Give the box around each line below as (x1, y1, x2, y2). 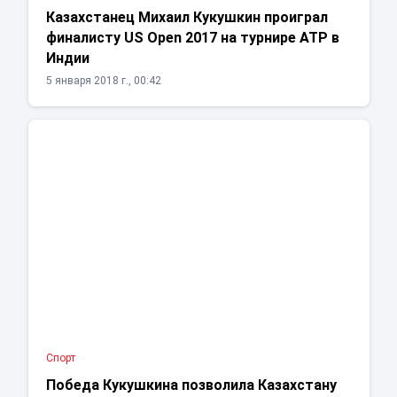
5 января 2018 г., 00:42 (45, 74, 161, 88)
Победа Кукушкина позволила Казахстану (45, 377, 337, 394)
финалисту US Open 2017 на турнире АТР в (45, 29, 339, 47)
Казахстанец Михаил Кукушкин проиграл (45, 9, 328, 27)
